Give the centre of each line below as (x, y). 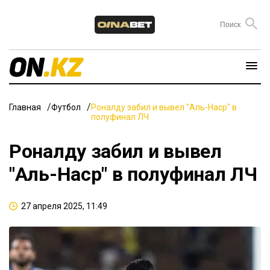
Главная (25, 107)
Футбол (66, 107)
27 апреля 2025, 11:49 (64, 206)
